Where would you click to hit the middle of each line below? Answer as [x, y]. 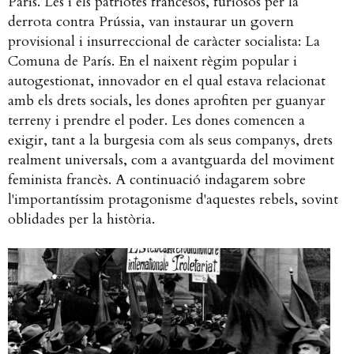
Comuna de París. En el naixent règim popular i [153, 62]
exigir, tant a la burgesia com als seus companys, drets [170, 141]
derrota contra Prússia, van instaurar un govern [151, 22]
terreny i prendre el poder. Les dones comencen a [156, 121]
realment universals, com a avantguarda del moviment [171, 160]
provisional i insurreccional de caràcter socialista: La [164, 42]
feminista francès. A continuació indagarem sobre [157, 180]
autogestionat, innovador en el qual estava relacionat [167, 81]
